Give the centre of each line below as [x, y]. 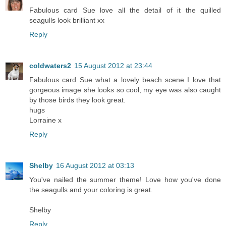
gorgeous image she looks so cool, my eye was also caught [125, 90]
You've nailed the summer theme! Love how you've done [125, 179]
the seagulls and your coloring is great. [91, 189]
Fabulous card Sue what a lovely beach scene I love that [125, 79]
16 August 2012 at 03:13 [95, 165]
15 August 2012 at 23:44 [113, 65]
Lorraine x [45, 120]
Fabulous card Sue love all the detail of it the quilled [125, 10]
